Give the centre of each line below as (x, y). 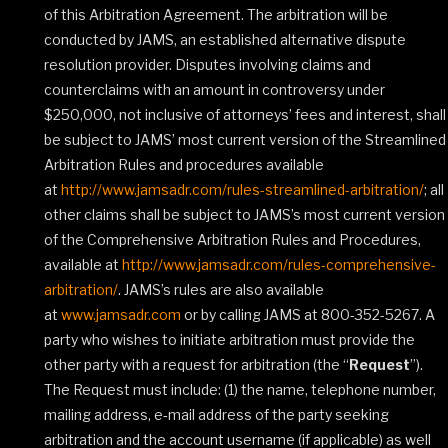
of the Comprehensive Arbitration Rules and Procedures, (232, 239)
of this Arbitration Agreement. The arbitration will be (216, 14)
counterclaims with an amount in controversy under (214, 89)
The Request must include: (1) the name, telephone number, (240, 389)
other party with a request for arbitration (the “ (196, 364)
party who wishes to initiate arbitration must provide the (229, 339)
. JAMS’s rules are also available (221, 289)
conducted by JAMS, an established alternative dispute (225, 39)
